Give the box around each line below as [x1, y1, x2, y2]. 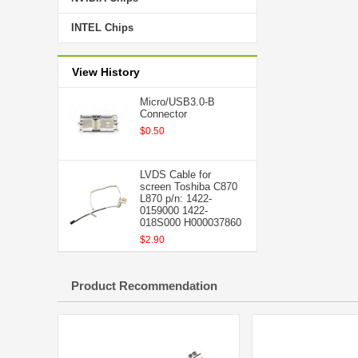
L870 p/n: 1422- [140, 193, 212, 205]
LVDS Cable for [140, 169, 211, 181]
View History [72, 66, 140, 78]
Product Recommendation [71, 279, 217, 292]
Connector [140, 108, 187, 120]
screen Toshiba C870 [140, 181, 237, 193]
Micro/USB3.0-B [140, 96, 215, 108]
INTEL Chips [71, 22, 133, 34]
